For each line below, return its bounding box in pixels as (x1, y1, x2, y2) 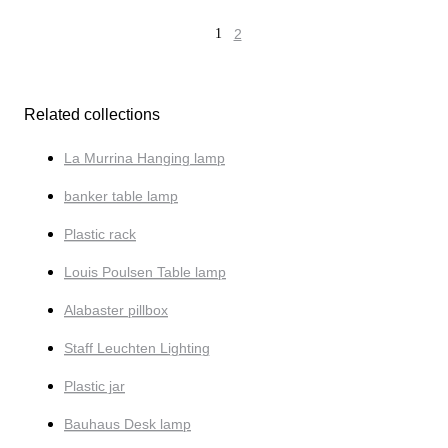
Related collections (24, 105, 160, 123)
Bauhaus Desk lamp (64, 415, 191, 432)
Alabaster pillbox (64, 301, 168, 318)
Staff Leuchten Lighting (64, 339, 210, 356)
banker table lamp (64, 187, 178, 204)
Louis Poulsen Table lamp (64, 263, 226, 280)
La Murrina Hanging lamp (64, 149, 225, 166)
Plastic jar (64, 377, 125, 394)
